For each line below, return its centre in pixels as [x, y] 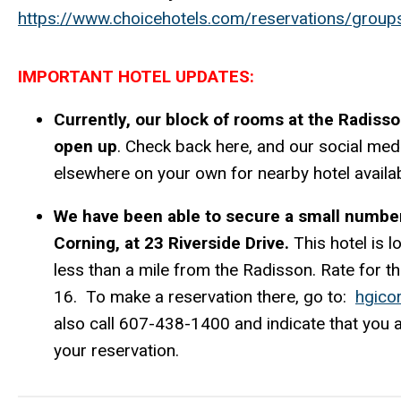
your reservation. [116, 351]
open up [85, 147]
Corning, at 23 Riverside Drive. [174, 243]
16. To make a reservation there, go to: [205, 297]
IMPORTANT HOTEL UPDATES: [136, 77]
